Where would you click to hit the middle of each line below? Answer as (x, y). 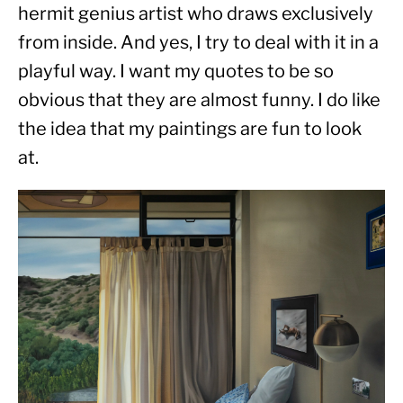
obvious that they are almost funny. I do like (199, 100)
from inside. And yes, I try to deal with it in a (198, 43)
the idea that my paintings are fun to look (190, 129)
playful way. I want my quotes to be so (176, 72)
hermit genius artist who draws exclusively (196, 14)
